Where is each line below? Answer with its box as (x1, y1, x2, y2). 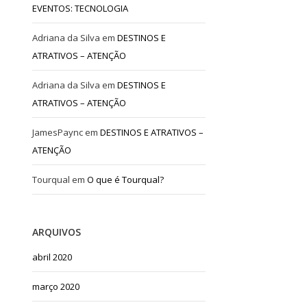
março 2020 (32, 280, 80, 293)
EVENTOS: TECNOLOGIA (32, 1, 129, 14)
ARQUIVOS (32, 225, 82, 238)
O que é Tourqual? (87, 173, 164, 186)
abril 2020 (32, 250, 73, 263)
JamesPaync (32, 125, 84, 138)
